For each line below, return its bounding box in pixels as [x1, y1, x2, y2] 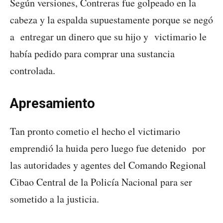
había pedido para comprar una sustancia [10, 46, 175, 60]
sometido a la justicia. [10, 192, 99, 206]
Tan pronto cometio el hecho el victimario [10, 124, 180, 138]
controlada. [10, 63, 55, 77]
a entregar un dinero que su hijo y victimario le [10, 29, 207, 43]
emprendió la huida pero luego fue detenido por [10, 141, 206, 155]
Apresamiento [10, 95, 99, 111]
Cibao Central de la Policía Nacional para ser [10, 175, 192, 189]
